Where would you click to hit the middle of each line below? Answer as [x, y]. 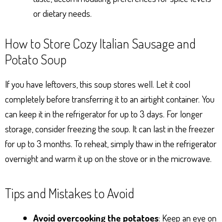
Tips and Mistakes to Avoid [70, 193]
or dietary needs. [62, 13]
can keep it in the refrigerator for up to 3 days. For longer [104, 113]
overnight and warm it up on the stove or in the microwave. [108, 158]
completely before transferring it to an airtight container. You [110, 99]
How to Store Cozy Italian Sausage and [100, 43]
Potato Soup [36, 59]
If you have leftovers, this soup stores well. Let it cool [98, 84]
